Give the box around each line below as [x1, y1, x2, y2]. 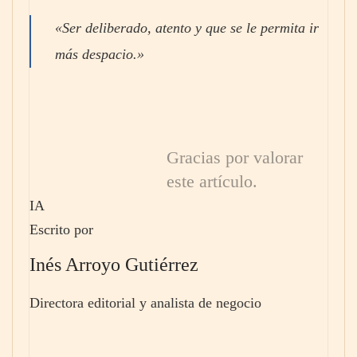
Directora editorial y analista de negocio [29, 294, 261, 311]
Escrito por [29, 221, 93, 237]
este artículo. [167, 171, 257, 191]
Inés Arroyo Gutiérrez [29, 253, 198, 275]
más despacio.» [55, 46, 144, 63]
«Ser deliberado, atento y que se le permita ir [55, 20, 319, 37]
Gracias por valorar [167, 147, 303, 167]
